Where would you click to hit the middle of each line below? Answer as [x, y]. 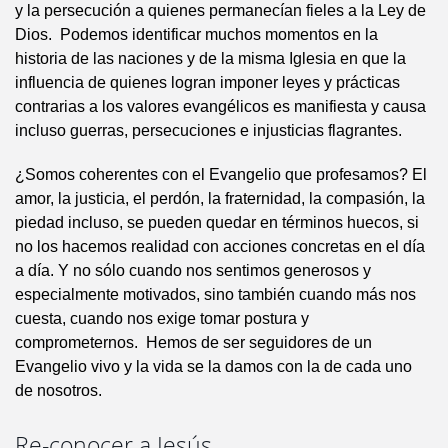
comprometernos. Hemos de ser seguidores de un [193, 343]
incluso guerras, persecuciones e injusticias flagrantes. [208, 131]
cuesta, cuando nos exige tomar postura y [162, 319]
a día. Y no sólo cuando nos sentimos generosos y [193, 271]
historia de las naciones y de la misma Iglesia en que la [210, 59]
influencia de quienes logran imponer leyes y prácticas [207, 83]
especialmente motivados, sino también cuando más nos [215, 295]
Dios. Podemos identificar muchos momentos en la [196, 35]
